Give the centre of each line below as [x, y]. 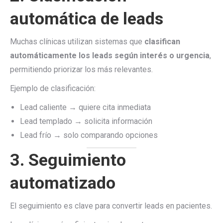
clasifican [162, 42]
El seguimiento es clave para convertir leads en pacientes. [111, 206]
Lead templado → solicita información [86, 121]
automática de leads [87, 18]
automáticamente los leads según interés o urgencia [110, 56]
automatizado [63, 183]
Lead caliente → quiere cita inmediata [85, 107]
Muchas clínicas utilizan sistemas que [77, 42]
